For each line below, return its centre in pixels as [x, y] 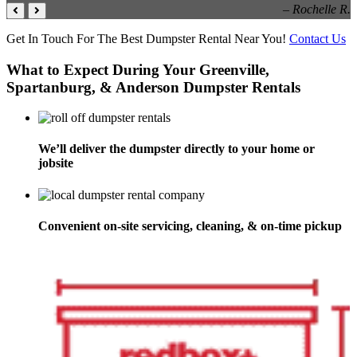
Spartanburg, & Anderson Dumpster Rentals [153, 87]
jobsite [56, 163]
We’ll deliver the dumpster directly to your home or [177, 149]
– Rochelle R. [317, 9]
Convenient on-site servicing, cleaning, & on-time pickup [190, 226]
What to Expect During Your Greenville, [138, 69]
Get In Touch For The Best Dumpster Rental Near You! [146, 38]
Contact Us [318, 38]
